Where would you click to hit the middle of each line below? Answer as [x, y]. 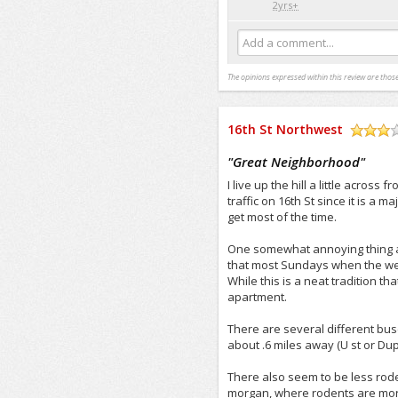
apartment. [258, 297]
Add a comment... [289, 43]
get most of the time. [283, 217]
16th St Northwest [286, 129]
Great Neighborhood [297, 162]
